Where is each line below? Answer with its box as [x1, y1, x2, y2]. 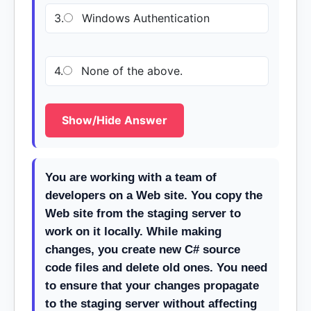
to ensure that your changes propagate [45, 279, 259, 292]
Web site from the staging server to [45, 207, 241, 220]
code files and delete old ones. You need [45, 261, 267, 274]
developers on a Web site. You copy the [45, 189, 262, 202]
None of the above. [78, 64, 183, 78]
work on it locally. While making [45, 225, 221, 238]
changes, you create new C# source [45, 243, 240, 256]
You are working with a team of [45, 171, 217, 184]
